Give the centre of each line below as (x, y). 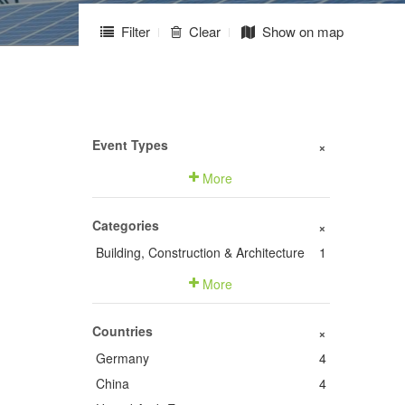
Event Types (130, 145)
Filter (136, 31)
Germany (122, 358)
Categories (126, 225)
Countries (122, 331)
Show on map (303, 31)
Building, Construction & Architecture (200, 252)
